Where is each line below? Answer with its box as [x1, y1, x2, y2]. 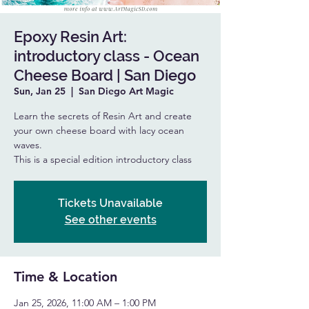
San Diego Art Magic [79, 85, 174, 97]
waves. [14, 139, 42, 151]
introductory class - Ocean [14, 47, 199, 65]
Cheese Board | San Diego [14, 66, 196, 84]
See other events [64, 213, 157, 226]
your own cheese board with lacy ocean [14, 124, 184, 137]
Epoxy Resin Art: [14, 28, 127, 46]
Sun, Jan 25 [14, 85, 66, 97]
